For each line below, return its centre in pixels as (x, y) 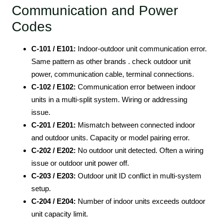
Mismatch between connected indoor (135, 125)
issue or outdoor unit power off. (80, 163)
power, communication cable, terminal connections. (113, 74)
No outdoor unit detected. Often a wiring (140, 151)
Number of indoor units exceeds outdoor (141, 201)
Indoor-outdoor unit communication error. (141, 49)
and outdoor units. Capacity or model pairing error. (110, 138)
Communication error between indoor (136, 87)
